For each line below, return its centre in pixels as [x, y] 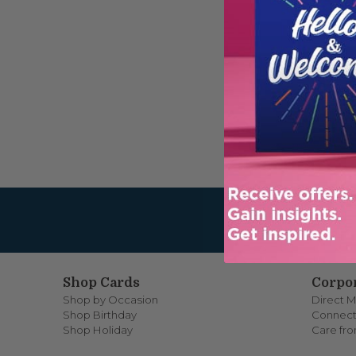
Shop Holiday [98, 330]
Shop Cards [102, 283]
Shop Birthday [100, 315]
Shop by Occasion [111, 300]
